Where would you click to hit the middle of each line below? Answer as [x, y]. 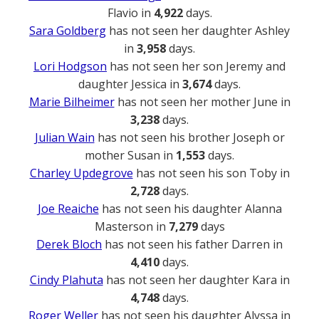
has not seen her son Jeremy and [196, 67]
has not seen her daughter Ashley [198, 31]
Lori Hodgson [70, 67]
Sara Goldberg [68, 31]
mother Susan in [130, 156]
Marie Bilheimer [72, 102]
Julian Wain [64, 138]
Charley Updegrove [81, 173]
